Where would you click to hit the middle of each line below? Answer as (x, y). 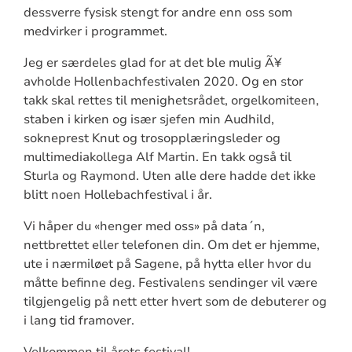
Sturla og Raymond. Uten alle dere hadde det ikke (169, 176)
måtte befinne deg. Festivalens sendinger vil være (170, 282)
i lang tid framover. (79, 320)
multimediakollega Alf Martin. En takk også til (157, 157)
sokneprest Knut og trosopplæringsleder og (152, 138)
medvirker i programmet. (95, 31)
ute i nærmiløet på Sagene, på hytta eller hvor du (167, 264)
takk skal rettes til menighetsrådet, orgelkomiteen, (171, 100)
